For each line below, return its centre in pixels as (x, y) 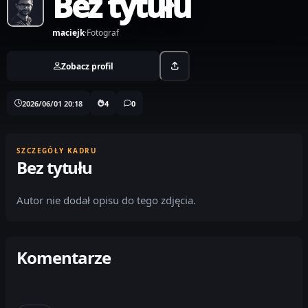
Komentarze (64, 258)
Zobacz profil (87, 66)
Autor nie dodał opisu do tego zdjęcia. (106, 200)
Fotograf (103, 33)
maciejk (68, 33)
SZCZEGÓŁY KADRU (57, 151)
